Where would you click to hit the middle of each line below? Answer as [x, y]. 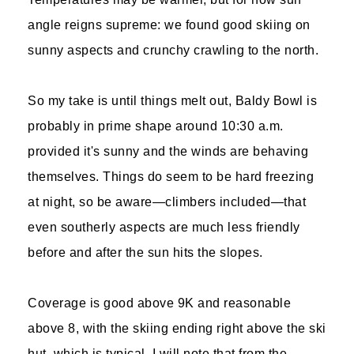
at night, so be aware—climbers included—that [167, 202]
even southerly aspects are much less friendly [164, 227]
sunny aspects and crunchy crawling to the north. [173, 50]
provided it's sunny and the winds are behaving [168, 151]
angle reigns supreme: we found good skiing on [169, 25]
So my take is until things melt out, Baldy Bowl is [172, 101]
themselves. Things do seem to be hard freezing [171, 177]
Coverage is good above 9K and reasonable [159, 303]
